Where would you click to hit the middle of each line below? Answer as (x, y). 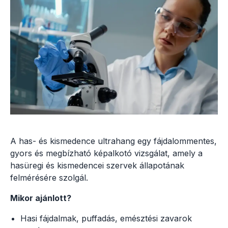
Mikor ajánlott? (41, 198)
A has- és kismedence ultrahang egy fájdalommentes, (113, 141)
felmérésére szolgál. (49, 177)
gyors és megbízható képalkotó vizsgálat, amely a (106, 153)
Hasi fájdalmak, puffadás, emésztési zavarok (106, 218)
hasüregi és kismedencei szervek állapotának (97, 165)
